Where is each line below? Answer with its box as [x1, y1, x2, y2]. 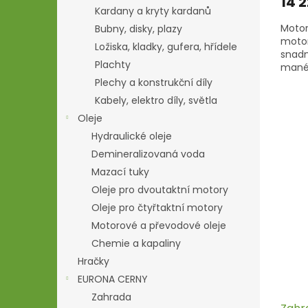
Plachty [95, 58, 131, 71]
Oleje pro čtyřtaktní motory [91, 201, 223, 214]
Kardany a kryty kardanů [95, 4, 211, 18]
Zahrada [91, 290, 131, 304]
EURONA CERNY [78, 272, 148, 286]
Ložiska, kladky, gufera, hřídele [95, 40, 237, 54]
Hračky [78, 254, 109, 268]
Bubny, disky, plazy [95, 22, 182, 36]
